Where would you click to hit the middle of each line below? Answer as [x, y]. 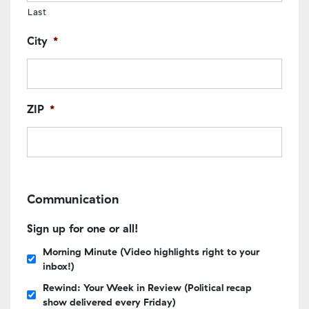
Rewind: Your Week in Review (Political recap [147, 287]
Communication [73, 199]
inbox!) [59, 266]
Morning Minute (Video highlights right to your [151, 251]
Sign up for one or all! [82, 228]
